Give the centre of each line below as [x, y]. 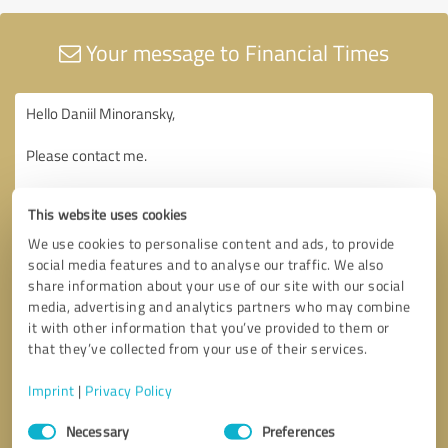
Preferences [299, 431]
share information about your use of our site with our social [216, 285]
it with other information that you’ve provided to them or [209, 327]
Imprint [51, 390]
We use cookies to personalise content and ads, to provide [211, 243]
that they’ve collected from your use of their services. [198, 348]
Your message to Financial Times [235, 52]
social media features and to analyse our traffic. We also [206, 264]
